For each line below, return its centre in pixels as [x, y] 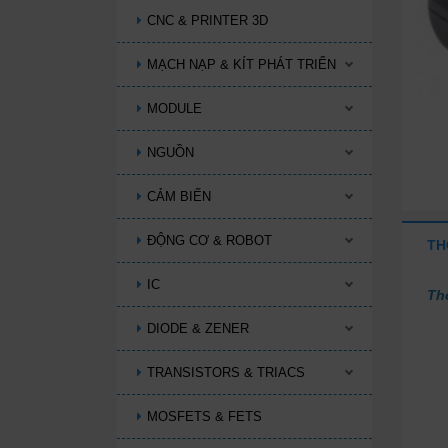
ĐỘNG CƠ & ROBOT [209, 240]
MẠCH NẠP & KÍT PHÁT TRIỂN [241, 64]
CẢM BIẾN [179, 196]
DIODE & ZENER [198, 328]
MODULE [174, 108]
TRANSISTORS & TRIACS [226, 372]
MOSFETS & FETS [204, 416]
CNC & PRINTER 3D [207, 20]
